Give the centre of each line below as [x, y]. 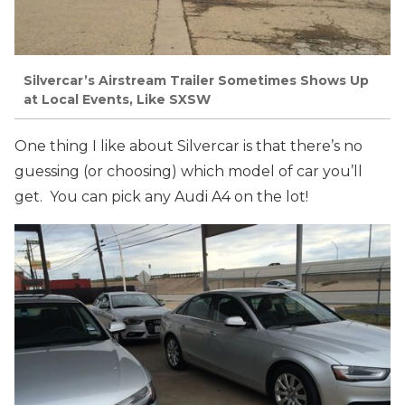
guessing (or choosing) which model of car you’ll [188, 172]
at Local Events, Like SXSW [117, 99]
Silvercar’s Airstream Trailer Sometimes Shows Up [196, 80]
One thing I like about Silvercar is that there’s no [188, 146]
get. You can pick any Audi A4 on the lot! [161, 197]
